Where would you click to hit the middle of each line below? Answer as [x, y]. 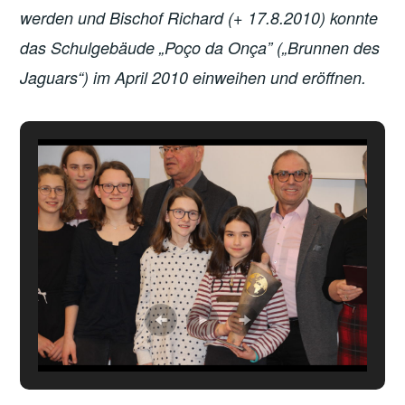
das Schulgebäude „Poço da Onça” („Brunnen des [200, 47]
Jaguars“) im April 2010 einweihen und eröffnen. [193, 77]
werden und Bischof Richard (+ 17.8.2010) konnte [199, 17]
